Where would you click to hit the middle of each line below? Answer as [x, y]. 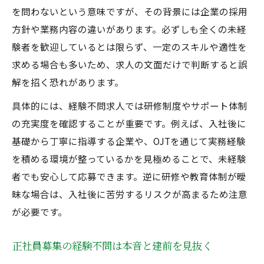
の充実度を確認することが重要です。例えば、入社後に [129, 123]
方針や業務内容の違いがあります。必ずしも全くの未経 [129, 29]
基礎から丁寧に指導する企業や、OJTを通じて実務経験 [129, 141]
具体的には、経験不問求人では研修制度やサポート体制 [130, 105]
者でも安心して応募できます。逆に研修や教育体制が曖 [129, 176]
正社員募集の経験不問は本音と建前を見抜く [112, 245]
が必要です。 [39, 212]
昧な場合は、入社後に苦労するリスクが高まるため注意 [130, 194]
